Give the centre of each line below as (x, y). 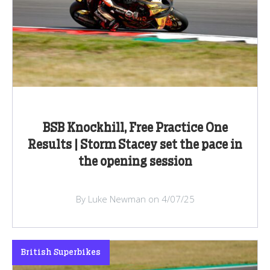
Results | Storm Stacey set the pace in (135, 146)
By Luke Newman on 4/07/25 (135, 199)
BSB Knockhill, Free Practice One (135, 129)
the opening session (135, 162)
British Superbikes (61, 253)
